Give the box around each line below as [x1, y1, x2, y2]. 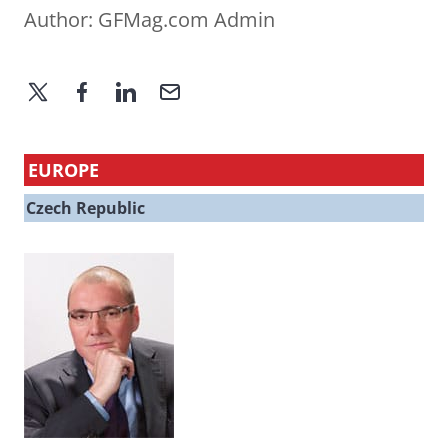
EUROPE [28, 158, 99, 183]
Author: [24, 6, 98, 34]
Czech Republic [26, 197, 145, 220]
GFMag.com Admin [98, 6, 275, 34]
